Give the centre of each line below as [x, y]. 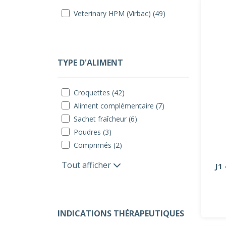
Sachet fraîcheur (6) [105, 119]
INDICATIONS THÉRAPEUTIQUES [121, 213]
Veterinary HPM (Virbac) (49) [120, 13]
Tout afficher [87, 165]
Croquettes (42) [99, 92]
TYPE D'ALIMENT [90, 62]
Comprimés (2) [98, 145]
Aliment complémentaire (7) [119, 105]
